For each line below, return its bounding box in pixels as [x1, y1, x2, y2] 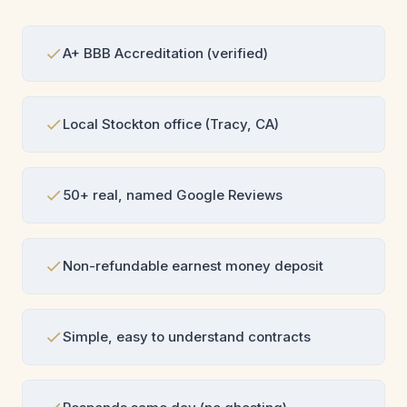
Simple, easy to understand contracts [63, 328, 311, 346]
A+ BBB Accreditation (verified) [63, 45, 268, 63]
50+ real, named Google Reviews [63, 186, 283, 204]
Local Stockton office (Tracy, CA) [63, 115, 279, 134]
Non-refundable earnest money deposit [63, 257, 323, 275]
